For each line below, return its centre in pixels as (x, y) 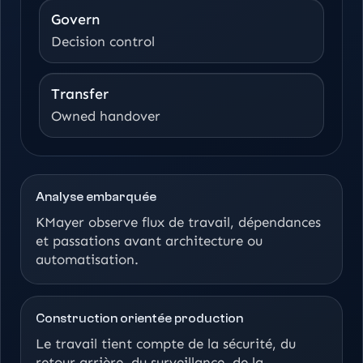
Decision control (103, 41)
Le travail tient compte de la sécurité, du (166, 343)
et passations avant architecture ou (149, 240)
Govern (75, 19)
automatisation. (87, 259)
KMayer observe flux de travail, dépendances (178, 222)
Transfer (80, 94)
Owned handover (106, 115)
